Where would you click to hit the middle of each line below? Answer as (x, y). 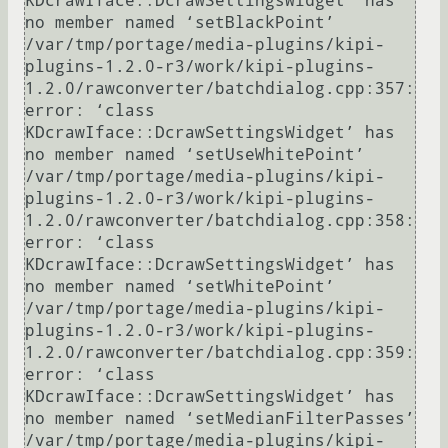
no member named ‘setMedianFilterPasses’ (220, 419)
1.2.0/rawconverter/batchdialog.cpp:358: (220, 221)
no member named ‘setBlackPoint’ (180, 23)
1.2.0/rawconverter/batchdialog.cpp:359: (220, 353)
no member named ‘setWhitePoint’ (180, 287)
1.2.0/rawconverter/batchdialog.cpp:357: (220, 89)
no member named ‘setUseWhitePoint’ (195, 155)
